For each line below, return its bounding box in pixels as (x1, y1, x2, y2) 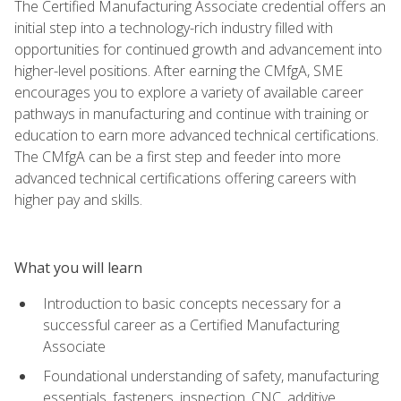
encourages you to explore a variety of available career (14, 81, 363, 102)
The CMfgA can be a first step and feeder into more (14, 146, 341, 166)
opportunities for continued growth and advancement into (14, 38, 382, 59)
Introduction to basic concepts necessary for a (43, 293, 341, 313)
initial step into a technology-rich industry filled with (14, 17, 333, 38)
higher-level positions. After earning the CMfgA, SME (14, 60, 343, 81)
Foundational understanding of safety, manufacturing (43, 365, 379, 386)
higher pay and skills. (14, 189, 142, 209)
